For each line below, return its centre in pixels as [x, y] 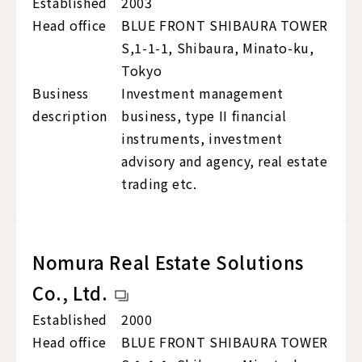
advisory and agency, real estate [225, 161]
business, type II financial [204, 116]
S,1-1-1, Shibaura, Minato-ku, [218, 48]
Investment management [202, 93]
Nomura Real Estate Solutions [168, 262]
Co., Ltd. [70, 293]
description [70, 116]
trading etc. [159, 184]
